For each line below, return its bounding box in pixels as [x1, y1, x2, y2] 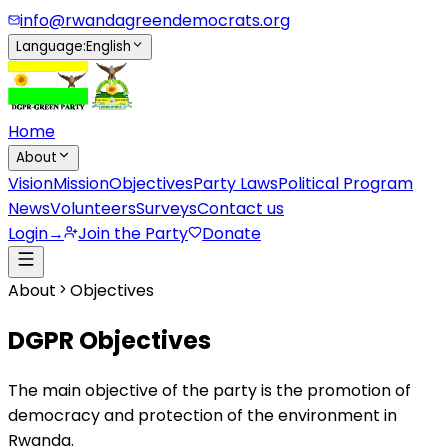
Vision [8, 172, 53, 195]
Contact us [197, 197, 284, 220]
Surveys [136, 197, 197, 220]
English [86, 37, 131, 56]
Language [16, 37, 83, 56]
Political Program [278, 172, 413, 195]
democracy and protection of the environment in [8, 403, 397, 427]
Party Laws [193, 172, 278, 195]
